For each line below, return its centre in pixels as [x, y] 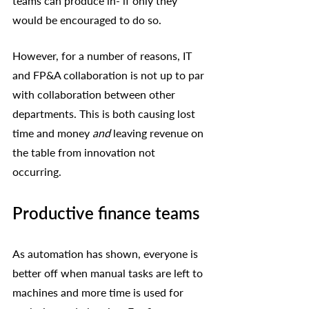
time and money [52, 132]
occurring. [38, 171]
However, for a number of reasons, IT [103, 55]
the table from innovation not [85, 152]
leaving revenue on [158, 132]
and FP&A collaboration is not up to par [110, 74]
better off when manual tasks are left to [109, 272]
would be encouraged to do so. [88, 19]
